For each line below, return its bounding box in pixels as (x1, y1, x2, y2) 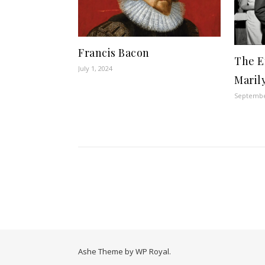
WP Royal (135, 246, 169, 257)
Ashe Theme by (78, 246, 135, 257)
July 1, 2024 (78, 63, 112, 73)
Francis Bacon (78, 45, 150, 60)
